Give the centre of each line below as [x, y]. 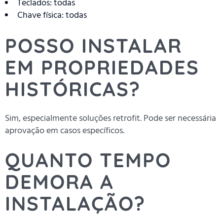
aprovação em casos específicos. [65, 131]
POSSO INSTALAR [93, 46]
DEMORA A [59, 182]
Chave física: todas [52, 15]
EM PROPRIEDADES [102, 67]
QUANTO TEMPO [88, 160]
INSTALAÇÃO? [75, 203]
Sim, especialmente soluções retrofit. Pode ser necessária [110, 118]
